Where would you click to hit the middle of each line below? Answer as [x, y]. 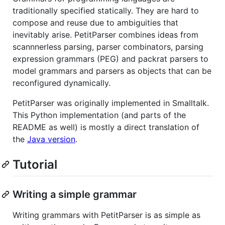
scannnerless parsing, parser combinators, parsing [108, 46]
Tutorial [35, 164]
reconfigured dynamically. [62, 83]
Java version [51, 139]
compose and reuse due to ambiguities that [95, 22]
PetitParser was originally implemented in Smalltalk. [111, 103]
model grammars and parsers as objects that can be [112, 71]
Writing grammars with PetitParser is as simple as [106, 215]
